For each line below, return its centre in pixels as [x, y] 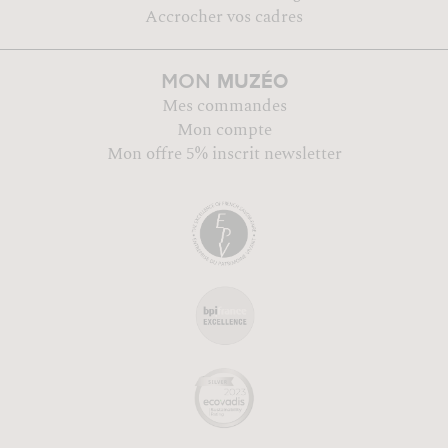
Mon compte [224, 129]
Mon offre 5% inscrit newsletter [224, 153]
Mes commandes [224, 105]
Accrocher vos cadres [224, 16]
